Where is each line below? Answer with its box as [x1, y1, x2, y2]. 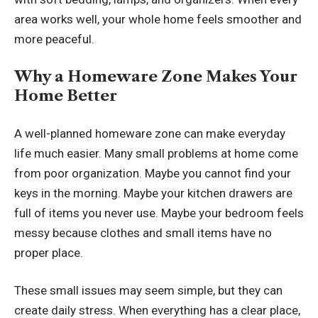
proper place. [14, 245, 83, 260]
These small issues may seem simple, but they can [14, 283, 283, 298]
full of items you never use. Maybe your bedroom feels [14, 205, 304, 220]
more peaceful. [14, 31, 94, 46]
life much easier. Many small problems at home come [14, 146, 298, 160]
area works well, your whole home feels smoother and [14, 11, 302, 26]
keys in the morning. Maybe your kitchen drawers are [14, 185, 292, 200]
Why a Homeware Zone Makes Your [14, 67, 297, 86]
